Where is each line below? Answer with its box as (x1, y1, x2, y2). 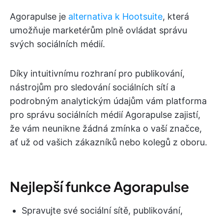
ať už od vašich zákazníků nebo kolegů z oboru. (10, 137, 207, 147)
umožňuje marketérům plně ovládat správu (10, 25, 187, 35)
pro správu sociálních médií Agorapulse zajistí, (10, 109, 200, 120)
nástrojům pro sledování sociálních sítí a (10, 82, 175, 92)
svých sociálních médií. (10, 38, 105, 49)
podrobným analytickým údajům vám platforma (10, 95, 207, 106)
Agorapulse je (10, 11, 68, 22)
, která (163, 11, 189, 22)
